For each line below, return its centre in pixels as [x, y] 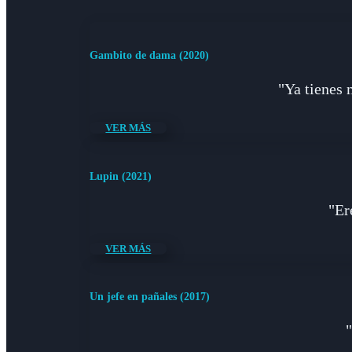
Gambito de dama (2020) [150, 56]
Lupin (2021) [121, 176]
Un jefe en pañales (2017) [150, 297]
